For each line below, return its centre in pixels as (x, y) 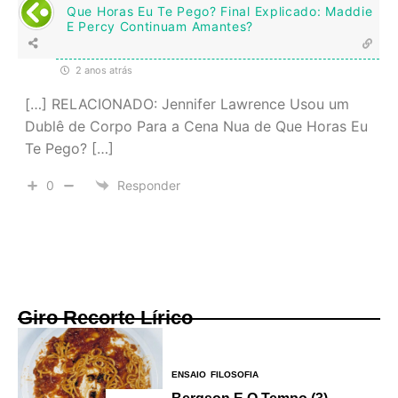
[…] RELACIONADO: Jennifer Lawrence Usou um (187, 103)
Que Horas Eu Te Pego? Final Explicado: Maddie (220, 11)
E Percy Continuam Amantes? (160, 26)
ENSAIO (189, 375)
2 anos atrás (103, 70)
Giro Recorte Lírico (105, 317)
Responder (149, 186)
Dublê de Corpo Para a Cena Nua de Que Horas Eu (196, 126)
